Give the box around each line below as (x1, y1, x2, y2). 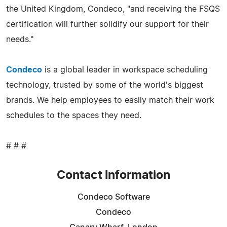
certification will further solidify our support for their (6, 20, 209, 28)
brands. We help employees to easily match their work (6, 96, 214, 104)
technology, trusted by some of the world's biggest (6, 81, 203, 89)
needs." (6, 35, 33, 44)
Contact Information (57, 169, 170, 181)
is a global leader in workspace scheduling (42, 65, 208, 74)
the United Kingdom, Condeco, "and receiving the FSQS (6, 5, 220, 13)
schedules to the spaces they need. (6, 111, 141, 120)
